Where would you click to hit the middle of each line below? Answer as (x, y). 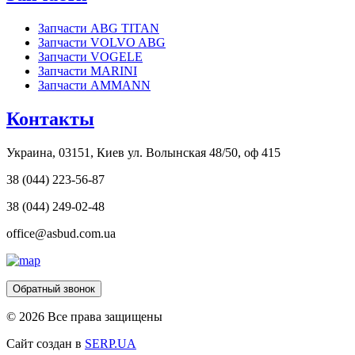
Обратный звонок (54, 288)
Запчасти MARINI (88, 71)
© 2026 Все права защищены (84, 316)
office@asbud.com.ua (61, 233)
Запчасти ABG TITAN (99, 29)
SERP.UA (111, 343)
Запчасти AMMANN (94, 86)
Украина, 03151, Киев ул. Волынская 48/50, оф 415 (143, 152)
